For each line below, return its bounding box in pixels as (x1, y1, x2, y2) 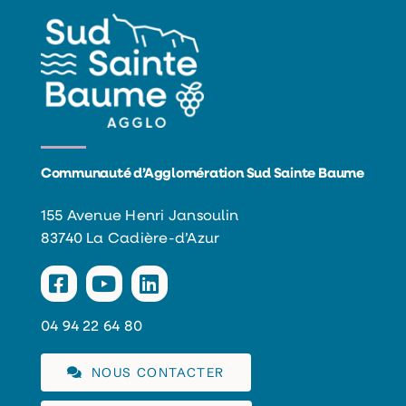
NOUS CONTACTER (91, 364, 225, 382)
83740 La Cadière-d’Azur (40, 232, 220, 247)
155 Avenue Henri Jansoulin (40, 209, 239, 225)
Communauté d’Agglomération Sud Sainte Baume (40, 167, 364, 182)
